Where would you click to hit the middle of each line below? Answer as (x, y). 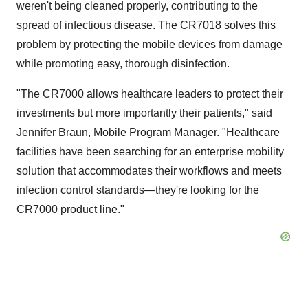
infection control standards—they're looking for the (138, 190)
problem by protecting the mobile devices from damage (150, 45)
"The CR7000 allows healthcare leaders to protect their (150, 94)
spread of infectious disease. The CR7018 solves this (146, 25)
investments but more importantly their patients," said (144, 113)
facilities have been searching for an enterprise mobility (150, 152)
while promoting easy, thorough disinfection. (123, 64)
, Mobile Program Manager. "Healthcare (184, 133)
